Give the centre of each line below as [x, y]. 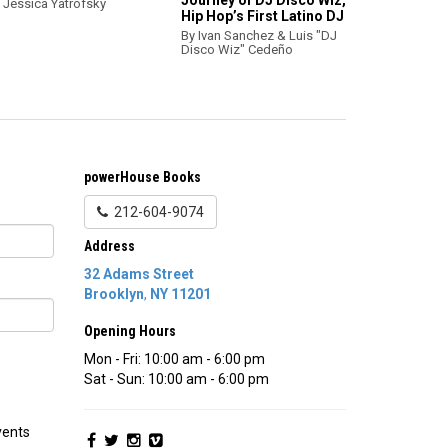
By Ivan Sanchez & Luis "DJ [259, 35]
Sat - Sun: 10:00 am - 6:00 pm [176, 379]
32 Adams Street [138, 274]
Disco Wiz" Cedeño [237, 49]
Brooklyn [113, 294]
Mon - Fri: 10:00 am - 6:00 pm [174, 359]
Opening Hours [129, 331]
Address [109, 246]
